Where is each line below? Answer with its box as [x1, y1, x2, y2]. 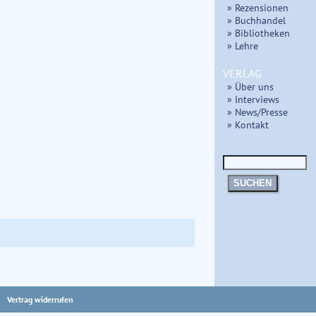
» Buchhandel [227, 13, 286, 27]
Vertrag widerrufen [7, 294, 74, 305]
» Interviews [227, 92, 279, 106]
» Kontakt [227, 117, 269, 131]
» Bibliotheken [227, 25, 290, 39]
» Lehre [227, 38, 258, 52]
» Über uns [227, 79, 274, 93]
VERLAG [223, 66, 262, 80]
